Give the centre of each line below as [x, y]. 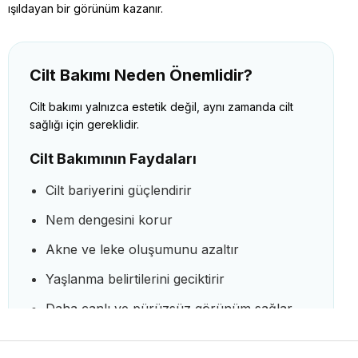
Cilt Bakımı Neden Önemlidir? [141, 75]
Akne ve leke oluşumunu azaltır [142, 249]
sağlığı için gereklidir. [84, 124]
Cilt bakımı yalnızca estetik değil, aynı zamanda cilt [161, 106]
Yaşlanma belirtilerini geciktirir [135, 278]
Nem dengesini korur [109, 219]
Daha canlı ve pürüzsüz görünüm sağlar [169, 308]
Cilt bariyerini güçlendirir [119, 190]
